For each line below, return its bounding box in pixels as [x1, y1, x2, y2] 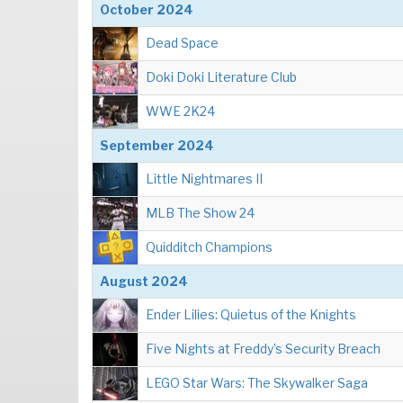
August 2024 [100, 273, 188, 289]
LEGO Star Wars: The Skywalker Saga [146, 375, 368, 390]
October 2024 [100, 2, 193, 17]
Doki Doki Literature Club [146, 69, 297, 85]
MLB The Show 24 [146, 205, 255, 220]
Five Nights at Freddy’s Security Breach [146, 341, 381, 356]
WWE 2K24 [146, 103, 215, 119]
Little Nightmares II [146, 171, 263, 186]
